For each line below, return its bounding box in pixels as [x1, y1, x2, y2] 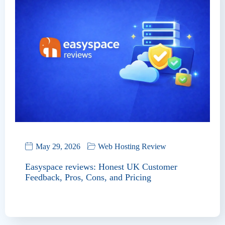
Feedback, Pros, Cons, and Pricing [25, 172, 151, 182]
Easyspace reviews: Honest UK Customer [25, 161, 177, 172]
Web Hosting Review [98, 142, 166, 151]
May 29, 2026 [36, 142, 80, 151]
